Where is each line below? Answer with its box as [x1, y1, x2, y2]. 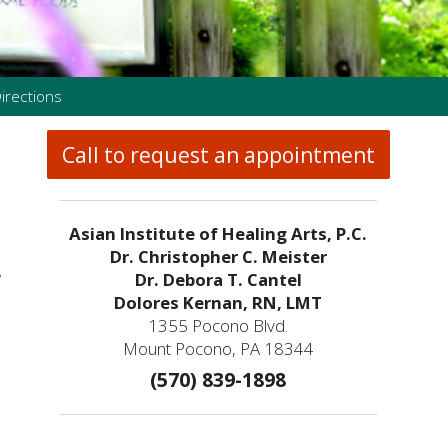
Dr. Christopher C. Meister [109, 245, 327, 269]
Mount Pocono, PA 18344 [122, 337, 314, 361]
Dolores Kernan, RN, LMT [114, 291, 323, 315]
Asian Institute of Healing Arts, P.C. [69, 222, 368, 246]
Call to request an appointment [61, 140, 375, 169]
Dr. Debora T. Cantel [134, 268, 302, 292]
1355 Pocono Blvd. [148, 314, 289, 338]
